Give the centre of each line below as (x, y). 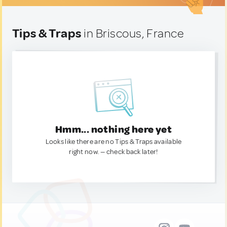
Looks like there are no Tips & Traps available (113, 142)
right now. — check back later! (113, 152)
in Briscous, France (133, 33)
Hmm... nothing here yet (113, 129)
